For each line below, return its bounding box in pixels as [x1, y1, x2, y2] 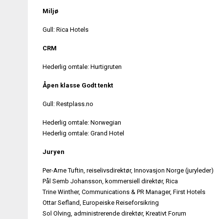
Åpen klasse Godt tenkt [43, 81, 113, 89]
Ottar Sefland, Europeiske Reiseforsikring [43, 198, 159, 206]
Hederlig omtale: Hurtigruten [43, 63, 122, 70]
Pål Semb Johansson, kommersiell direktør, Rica [43, 177, 178, 185]
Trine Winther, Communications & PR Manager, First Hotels [43, 188, 205, 196]
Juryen [43, 148, 65, 155]
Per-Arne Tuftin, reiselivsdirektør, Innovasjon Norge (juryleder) [43, 166, 214, 174]
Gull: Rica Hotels [43, 25, 88, 33]
